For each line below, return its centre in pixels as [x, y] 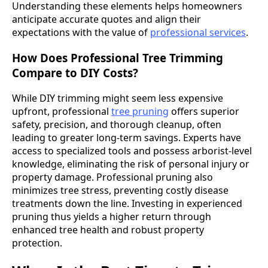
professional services [198, 33]
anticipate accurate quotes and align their [106, 19]
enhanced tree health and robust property [108, 229]
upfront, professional [62, 111]
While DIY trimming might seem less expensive [118, 98]
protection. [37, 243]
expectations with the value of [81, 33]
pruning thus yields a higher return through [112, 216]
